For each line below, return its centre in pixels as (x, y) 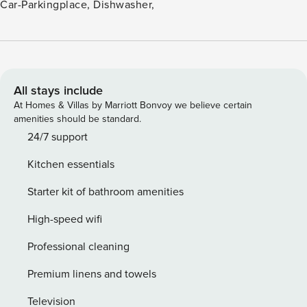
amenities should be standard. (77, 119)
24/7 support (58, 137)
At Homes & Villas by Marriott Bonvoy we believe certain (133, 105)
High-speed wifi (65, 219)
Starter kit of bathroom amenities (106, 192)
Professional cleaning (78, 247)
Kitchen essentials (71, 164)
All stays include (58, 90)
